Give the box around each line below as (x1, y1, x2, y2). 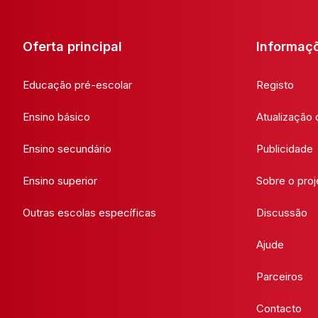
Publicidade (256, 142, 313, 156)
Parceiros (256, 270, 303, 284)
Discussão (256, 206, 307, 220)
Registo (256, 78, 294, 92)
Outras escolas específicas (23, 206, 156, 220)
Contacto (256, 302, 302, 316)
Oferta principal (23, 39, 122, 55)
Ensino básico (23, 110, 90, 124)
